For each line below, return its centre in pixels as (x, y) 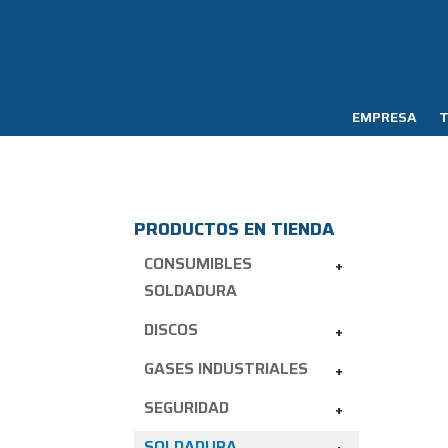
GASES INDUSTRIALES (226, 369)
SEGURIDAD (187, 408)
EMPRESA (384, 116)
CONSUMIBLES (198, 264)
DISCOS (171, 330)
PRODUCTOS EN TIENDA (234, 229)
